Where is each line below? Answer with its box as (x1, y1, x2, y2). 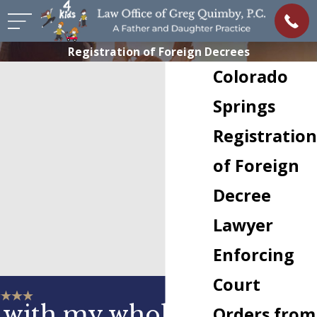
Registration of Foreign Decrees (67, 44, 250, 60)
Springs (213, 95, 275, 118)
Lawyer (213, 214, 273, 237)
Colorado (213, 65, 288, 88)
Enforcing (213, 243, 294, 267)
